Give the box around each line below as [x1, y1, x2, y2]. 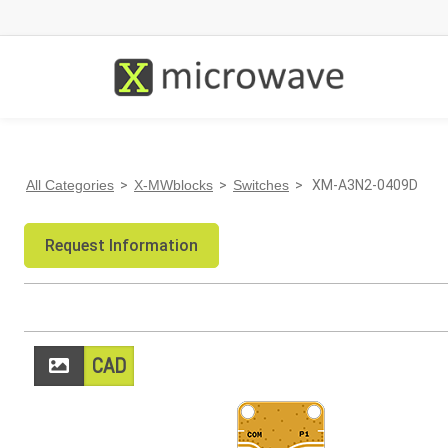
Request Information [45, 236, 198, 255]
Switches [233, 177, 289, 193]
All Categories [26, 177, 114, 193]
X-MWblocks [134, 177, 213, 193]
